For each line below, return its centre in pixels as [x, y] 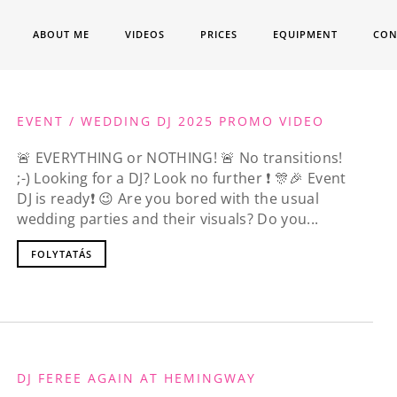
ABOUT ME [62, 34]
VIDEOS [145, 34]
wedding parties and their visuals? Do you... [168, 219]
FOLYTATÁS [62, 253]
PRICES [219, 34]
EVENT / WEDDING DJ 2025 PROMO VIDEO [171, 121]
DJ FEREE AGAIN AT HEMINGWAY [137, 378]
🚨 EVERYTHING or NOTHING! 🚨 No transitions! [180, 158]
